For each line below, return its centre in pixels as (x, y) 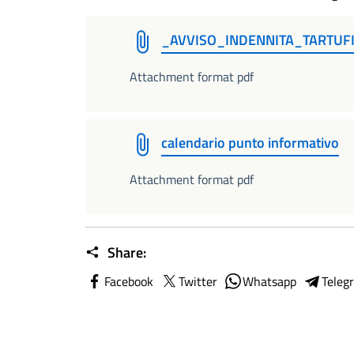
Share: (125, 252)
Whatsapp (269, 281)
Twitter (198, 281)
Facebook (129, 281)
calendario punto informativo (250, 143)
